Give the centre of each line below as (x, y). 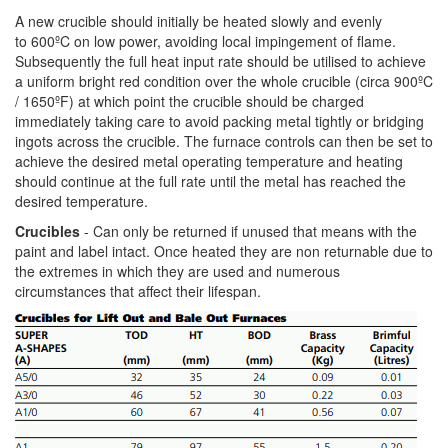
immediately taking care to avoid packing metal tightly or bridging (219, 121)
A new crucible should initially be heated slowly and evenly (198, 21)
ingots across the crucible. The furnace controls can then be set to (224, 141)
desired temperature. (81, 201)
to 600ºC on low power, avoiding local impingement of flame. (205, 41)
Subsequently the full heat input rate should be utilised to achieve (220, 61)
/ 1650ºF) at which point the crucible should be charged (189, 101)
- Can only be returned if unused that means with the (248, 231)
